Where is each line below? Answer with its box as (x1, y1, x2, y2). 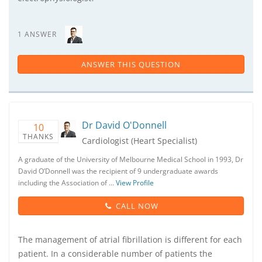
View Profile (116, 178, 154, 188)
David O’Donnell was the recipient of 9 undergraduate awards (18, 166, 218, 176)
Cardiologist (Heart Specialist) (82, 135, 197, 146)
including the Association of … (18, 178, 116, 188)
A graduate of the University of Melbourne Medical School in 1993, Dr (18, 154, 243, 164)
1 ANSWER (18, 29, 57, 39)
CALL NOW (115, 201, 158, 211)
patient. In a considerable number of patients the (18, 248, 212, 259)
